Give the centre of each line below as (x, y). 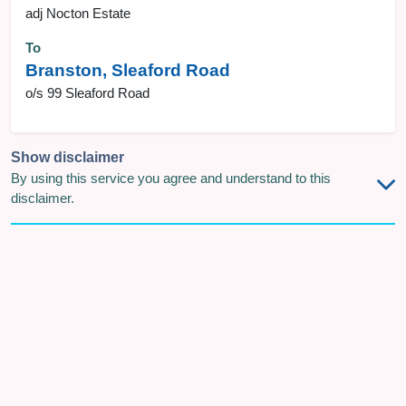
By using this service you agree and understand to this (171, 179)
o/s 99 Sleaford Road (87, 93)
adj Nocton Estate (78, 14)
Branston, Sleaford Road (128, 70)
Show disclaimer (68, 157)
